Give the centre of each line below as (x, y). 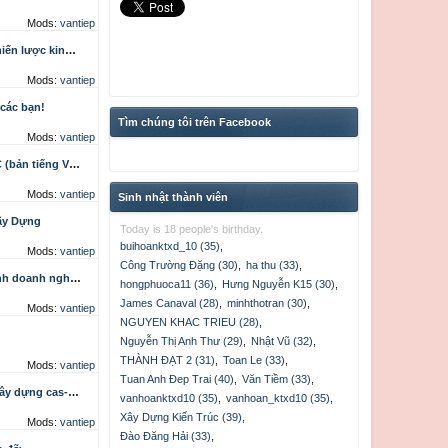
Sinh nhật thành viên (173, 197)
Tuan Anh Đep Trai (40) (177, 379)
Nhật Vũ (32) (282, 341)
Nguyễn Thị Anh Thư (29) (181, 341)
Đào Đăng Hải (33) (165, 436)
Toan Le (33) (254, 360)
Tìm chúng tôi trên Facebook (194, 122)
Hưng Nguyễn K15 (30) (278, 284)
